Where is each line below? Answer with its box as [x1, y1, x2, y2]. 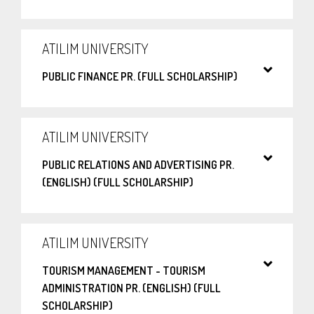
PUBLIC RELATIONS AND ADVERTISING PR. [42, 158, 234, 172]
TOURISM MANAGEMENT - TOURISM [42, 264, 205, 278]
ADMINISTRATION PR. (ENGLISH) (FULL [42, 281, 221, 296]
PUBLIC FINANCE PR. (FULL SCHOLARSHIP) [42, 69, 238, 84]
